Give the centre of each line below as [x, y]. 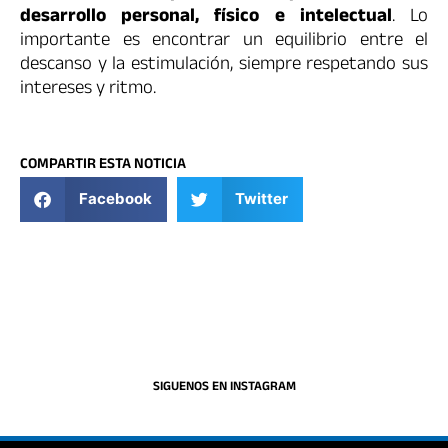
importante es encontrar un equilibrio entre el [224, 42]
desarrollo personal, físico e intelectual [206, 18]
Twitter [261, 199]
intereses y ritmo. [88, 90]
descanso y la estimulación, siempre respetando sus [224, 66]
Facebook [115, 199]
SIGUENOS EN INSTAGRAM [224, 387]
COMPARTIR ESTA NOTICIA [103, 165]
